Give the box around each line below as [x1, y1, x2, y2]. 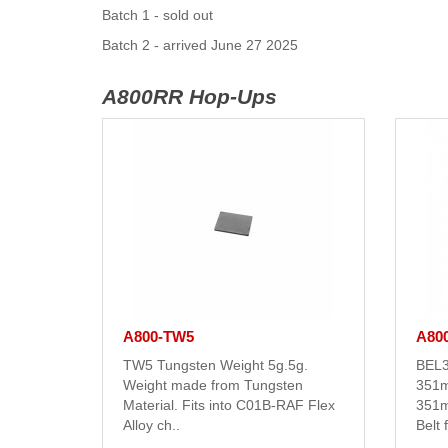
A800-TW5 [123, 328, 194, 346]
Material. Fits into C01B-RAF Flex [123, 397, 335, 414]
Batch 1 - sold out [102, 7, 213, 24]
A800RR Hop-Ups [102, 85, 277, 109]
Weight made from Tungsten [123, 377, 303, 394]
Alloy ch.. [123, 417, 180, 434]
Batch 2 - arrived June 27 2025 [102, 37, 298, 54]
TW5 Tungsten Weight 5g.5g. [123, 357, 308, 374]
